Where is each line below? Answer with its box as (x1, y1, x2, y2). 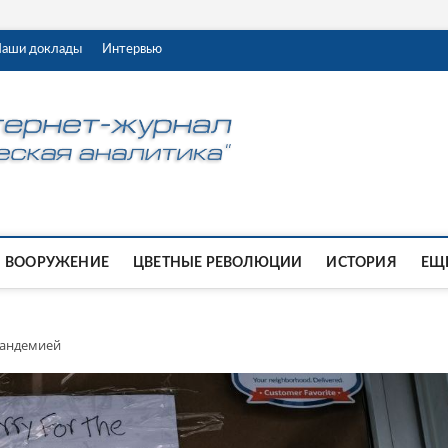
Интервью (102, 43, 162, 56)
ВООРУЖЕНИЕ (5, 255, 109, 270)
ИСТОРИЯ (326, 255, 397, 270)
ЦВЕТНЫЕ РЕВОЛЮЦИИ (133, 255, 303, 270)
